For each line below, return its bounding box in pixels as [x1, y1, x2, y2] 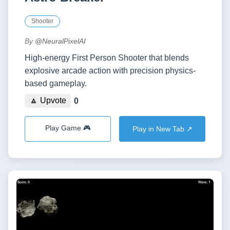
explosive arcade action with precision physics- [25, 66, 196, 75]
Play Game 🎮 [45, 124, 91, 132]
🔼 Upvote [29, 96, 66, 105]
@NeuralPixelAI [35, 36, 86, 45]
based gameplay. [25, 79, 87, 88]
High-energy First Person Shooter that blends [25, 53, 189, 62]
